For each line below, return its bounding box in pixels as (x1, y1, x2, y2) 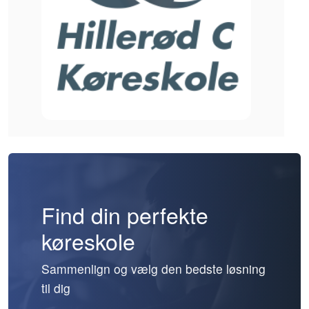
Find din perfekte (41, 199, 208, 231)
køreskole (41, 225, 135, 257)
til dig (41, 279, 70, 297)
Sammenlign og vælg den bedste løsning (41, 260, 266, 278)
